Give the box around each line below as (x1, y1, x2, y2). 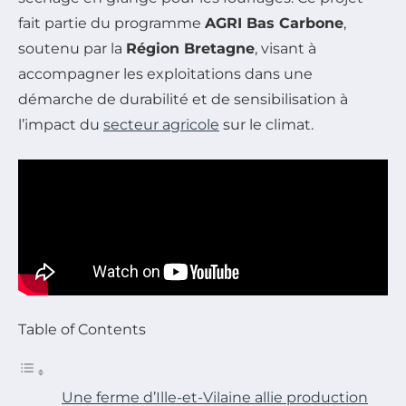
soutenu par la (18, 39, 126, 57)
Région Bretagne (126, 39, 255, 57)
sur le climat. (219, 115, 314, 133)
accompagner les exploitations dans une (18, 64, 313, 82)
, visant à (255, 39, 316, 57)
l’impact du (18, 115, 103, 133)
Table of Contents (18, 320, 146, 338)
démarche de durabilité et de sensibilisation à (18, 90, 348, 108)
